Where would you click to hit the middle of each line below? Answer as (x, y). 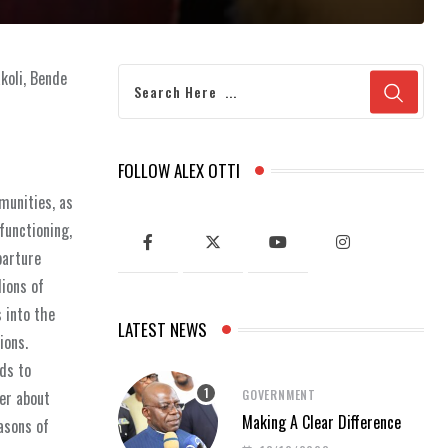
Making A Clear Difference (321, 421)
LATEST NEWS (162, 330)
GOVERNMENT (279, 394)
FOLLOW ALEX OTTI (179, 171)
